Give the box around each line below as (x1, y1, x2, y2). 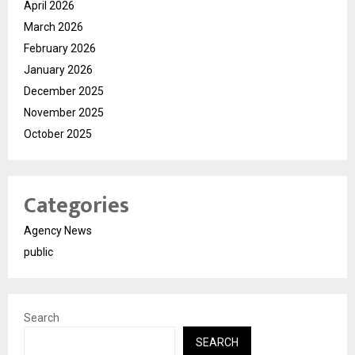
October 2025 (24, 127, 92, 140)
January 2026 (24, 63, 93, 76)
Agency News (24, 223, 92, 237)
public (24, 245, 53, 258)
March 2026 (24, 20, 83, 33)
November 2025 (24, 105, 104, 119)
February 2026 (24, 41, 96, 55)
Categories (24, 186, 129, 224)
